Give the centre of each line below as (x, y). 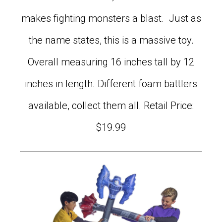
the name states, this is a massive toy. (111, 40)
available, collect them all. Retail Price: (111, 106)
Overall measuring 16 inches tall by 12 (111, 62)
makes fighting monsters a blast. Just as (111, 19)
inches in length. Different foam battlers (111, 84)
